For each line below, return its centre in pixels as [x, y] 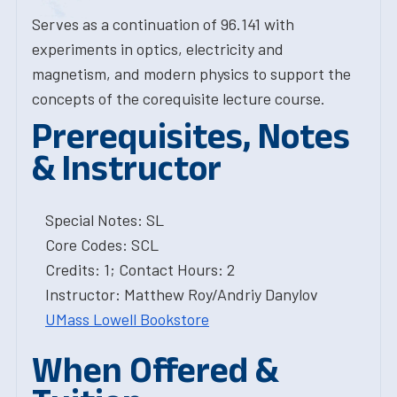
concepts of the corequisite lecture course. [179, 98]
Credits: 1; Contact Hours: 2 [140, 269]
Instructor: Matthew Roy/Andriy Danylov [182, 294]
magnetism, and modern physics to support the [191, 74]
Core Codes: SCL [102, 245]
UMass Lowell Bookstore [127, 319]
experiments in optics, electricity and [158, 49]
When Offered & [155, 370]
